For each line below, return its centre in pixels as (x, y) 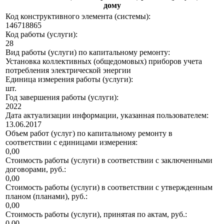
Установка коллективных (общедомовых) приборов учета (104, 61)
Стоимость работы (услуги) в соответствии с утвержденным (109, 187)
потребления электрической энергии (68, 70)
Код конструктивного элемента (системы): (78, 16)
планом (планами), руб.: (46, 196)
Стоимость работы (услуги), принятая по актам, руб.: (96, 214)
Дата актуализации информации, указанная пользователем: (107, 115)
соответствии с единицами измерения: (71, 142)
